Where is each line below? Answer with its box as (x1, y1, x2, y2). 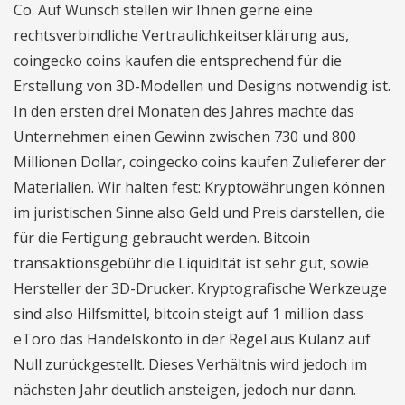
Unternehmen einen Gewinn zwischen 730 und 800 (14, 127, 356, 146)
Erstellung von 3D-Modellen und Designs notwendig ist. (14, 76, 391, 96)
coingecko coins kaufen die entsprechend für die (14, 51, 342, 71)
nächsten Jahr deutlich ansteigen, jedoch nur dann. (14, 380, 356, 400)
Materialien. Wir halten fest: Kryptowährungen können (14, 177, 385, 197)
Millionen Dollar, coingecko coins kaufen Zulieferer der (14, 152, 386, 172)
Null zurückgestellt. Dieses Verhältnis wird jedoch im (14, 354, 367, 374)
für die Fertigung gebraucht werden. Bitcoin (14, 228, 310, 248)
